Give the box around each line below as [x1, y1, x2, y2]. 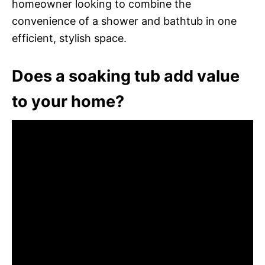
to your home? [12, 91, 124, 111]
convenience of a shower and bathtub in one [12, 14, 237, 27]
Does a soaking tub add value [12, 66, 240, 86]
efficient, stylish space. [12, 31, 127, 44]
